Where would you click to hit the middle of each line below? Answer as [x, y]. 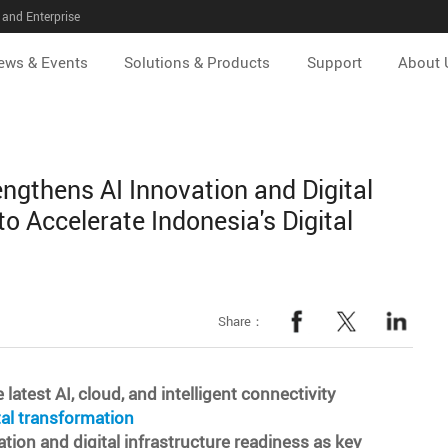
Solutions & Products [197, 62]
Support [334, 62]
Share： [240, 320]
